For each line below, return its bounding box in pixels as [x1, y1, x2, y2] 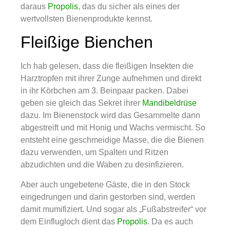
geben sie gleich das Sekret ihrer [21, 99, 142, 108]
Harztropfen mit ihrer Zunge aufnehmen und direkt [21, 74, 201, 83]
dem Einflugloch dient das [21, 217, 117, 226]
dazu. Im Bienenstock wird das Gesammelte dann [21, 111, 200, 120]
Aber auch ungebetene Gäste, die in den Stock [21, 180, 190, 189]
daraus [21, 2, 48, 11]
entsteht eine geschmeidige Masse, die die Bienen [21, 136, 204, 145]
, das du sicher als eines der [78, 2, 180, 11]
